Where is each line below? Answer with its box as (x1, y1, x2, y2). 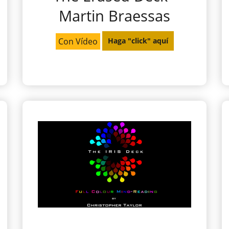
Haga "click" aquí (107, 36, 168, 46)
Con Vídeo (58, 35, 98, 47)
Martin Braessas (59, 5, 170, 26)
